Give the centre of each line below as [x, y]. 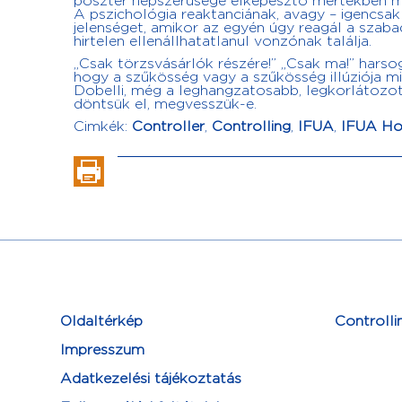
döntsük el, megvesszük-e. [165, 105]
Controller [168, 127]
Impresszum [102, 350]
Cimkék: [103, 127]
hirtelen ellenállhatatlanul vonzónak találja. [223, 42]
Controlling [251, 127]
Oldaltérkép [101, 322]
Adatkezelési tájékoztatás [151, 379]
